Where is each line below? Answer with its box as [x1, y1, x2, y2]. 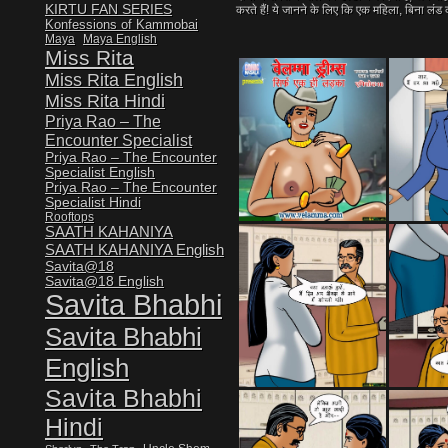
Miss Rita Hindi [45, 91, 165, 111]
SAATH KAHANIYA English [45, 241, 224, 258]
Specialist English [45, 165, 155, 180]
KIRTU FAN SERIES [45, 2, 172, 17]
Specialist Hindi [45, 195, 141, 210]
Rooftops [45, 210, 94, 223]
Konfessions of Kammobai [45, 17, 198, 32]
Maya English [83, 32, 157, 46]
